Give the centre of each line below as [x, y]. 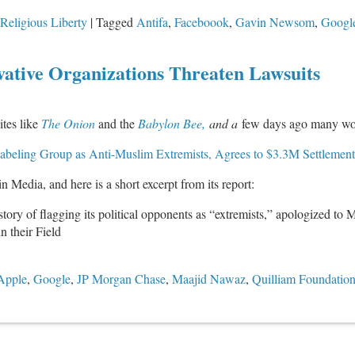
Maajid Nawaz [209, 279]
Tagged [115, 22]
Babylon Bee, [172, 124]
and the [116, 124]
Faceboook [202, 22]
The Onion [68, 124]
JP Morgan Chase [121, 279]
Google [52, 279]
